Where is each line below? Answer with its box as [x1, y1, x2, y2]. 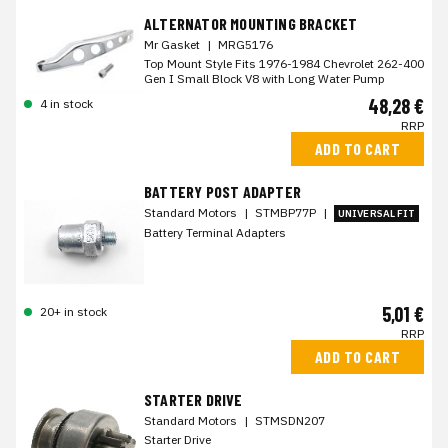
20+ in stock [40, 304, 107, 320]
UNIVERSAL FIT [338, 207, 416, 221]
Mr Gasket [144, 37, 203, 53]
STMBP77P [255, 205, 319, 221]
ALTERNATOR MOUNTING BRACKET [144, 14, 358, 34]
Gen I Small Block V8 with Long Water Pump [144, 71, 385, 87]
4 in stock [40, 96, 93, 112]
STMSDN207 [255, 413, 325, 429]
